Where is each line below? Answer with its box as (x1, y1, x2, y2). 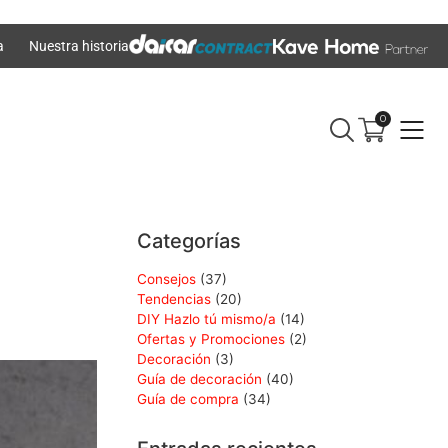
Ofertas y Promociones (137, 331, 285, 348)
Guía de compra (137, 391, 239, 408)
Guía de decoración (137, 371, 262, 388)
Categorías (137, 229, 241, 254)
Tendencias (137, 291, 211, 308)
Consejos (137, 271, 196, 288)
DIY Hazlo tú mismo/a (137, 311, 276, 328)
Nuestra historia (28, 38, 129, 54)
